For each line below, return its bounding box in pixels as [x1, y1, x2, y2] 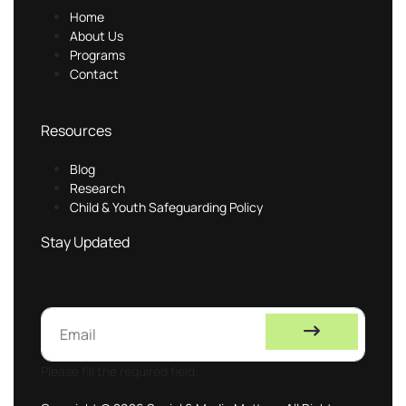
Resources [41, 121, 111, 141]
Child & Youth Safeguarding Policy [70, 198, 263, 217]
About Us [70, 27, 123, 45]
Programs [70, 46, 125, 64]
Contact [70, 65, 119, 83]
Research [70, 179, 125, 198]
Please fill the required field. [41, 362, 198, 381]
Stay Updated [41, 232, 130, 253]
